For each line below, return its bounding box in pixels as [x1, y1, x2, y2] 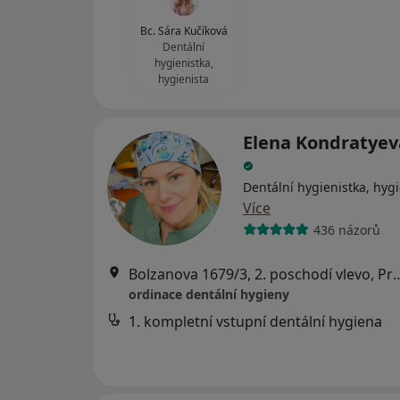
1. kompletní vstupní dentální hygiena [129, 312, 382, 331]
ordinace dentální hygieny [129, 286, 289, 303]
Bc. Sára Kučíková [139, 23, 228, 38]
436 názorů [312, 221, 380, 238]
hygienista [158, 71, 209, 87]
